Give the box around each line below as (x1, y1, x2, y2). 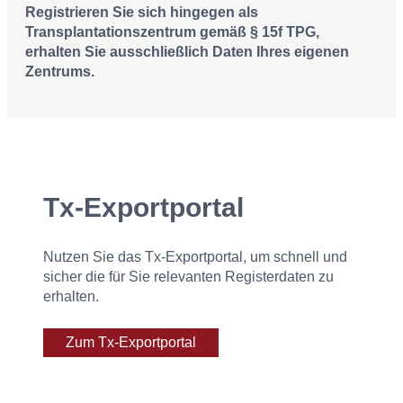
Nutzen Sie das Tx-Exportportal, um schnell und (43, 249, 347, 264)
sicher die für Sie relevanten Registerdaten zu (43, 269, 334, 284)
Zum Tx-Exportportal (66, 335, 196, 350)
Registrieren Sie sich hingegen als (25, 4, 258, 20)
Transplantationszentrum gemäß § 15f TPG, (25, 24, 319, 40)
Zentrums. (25, 64, 94, 79)
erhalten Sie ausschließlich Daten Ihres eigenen (25, 44, 349, 59)
